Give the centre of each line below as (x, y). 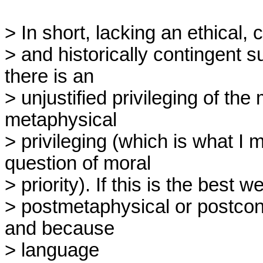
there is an (49, 76)
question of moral (78, 163)
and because (60, 228)
